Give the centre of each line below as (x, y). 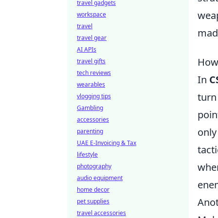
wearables (91, 84)
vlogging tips (94, 96)
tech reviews (94, 73)
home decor (93, 190)
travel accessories (101, 213)
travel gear (92, 38)
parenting (90, 131)
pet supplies (93, 201)
